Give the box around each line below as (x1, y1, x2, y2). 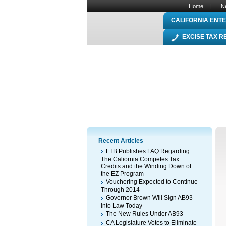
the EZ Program (101, 170, 144, 177)
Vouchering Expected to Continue (106, 178, 198, 185)
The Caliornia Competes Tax (101, 156, 179, 163)
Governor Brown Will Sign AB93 (106, 194, 193, 201)
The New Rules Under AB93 (106, 210, 183, 217)
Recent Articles (98, 137, 143, 144)
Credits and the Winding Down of (101, 163, 191, 170)
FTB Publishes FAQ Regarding (106, 148, 190, 155)
